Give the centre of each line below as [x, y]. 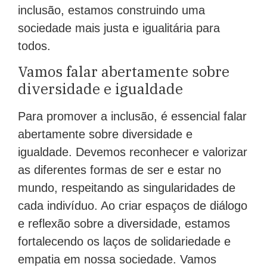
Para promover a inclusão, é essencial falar [132, 117]
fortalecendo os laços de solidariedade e [124, 242]
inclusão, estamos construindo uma [111, 10]
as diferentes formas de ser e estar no [119, 170]
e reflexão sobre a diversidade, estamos [124, 224]
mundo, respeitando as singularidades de [127, 188]
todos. [34, 46]
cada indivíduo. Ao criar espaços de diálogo [133, 206]
